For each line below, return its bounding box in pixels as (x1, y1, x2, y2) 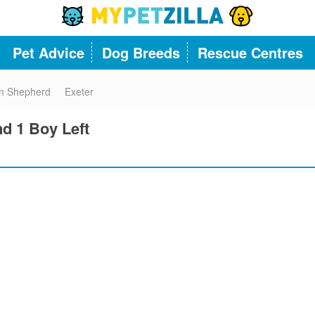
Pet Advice (12, 42, 84, 63)
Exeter (65, 84, 94, 98)
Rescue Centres (197, 42, 303, 63)
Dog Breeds (101, 42, 180, 63)
